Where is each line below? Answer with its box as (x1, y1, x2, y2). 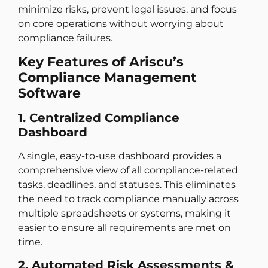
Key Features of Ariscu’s (18, 53, 184, 70)
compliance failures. (18, 32, 112, 44)
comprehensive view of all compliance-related (18, 164, 238, 176)
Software (18, 84, 81, 101)
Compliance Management (18, 69, 197, 86)
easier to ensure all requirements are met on (18, 221, 231, 233)
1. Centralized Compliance (18, 110, 179, 125)
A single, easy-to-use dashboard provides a (18, 150, 221, 162)
